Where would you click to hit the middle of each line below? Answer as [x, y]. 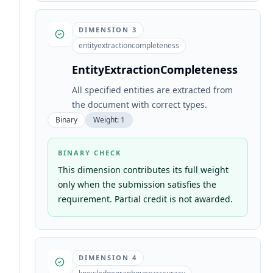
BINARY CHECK [90, 153]
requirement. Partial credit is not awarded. [145, 199]
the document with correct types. [140, 105]
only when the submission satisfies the [137, 184]
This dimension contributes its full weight [143, 170]
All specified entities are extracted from [152, 90]
